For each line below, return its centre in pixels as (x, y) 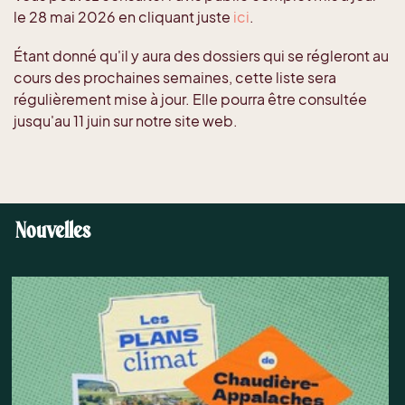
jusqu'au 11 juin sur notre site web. (126, 121)
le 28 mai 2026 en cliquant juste (123, 17)
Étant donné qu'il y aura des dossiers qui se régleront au (201, 56)
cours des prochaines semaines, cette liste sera (175, 78)
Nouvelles (53, 230)
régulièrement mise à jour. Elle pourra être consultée (190, 99)
